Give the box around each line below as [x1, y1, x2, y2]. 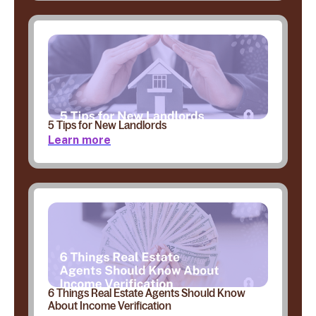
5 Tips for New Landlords [48, 119, 166, 131]
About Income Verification [48, 299, 171, 312]
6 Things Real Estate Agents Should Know [48, 286, 245, 299]
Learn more [48, 133, 111, 147]
